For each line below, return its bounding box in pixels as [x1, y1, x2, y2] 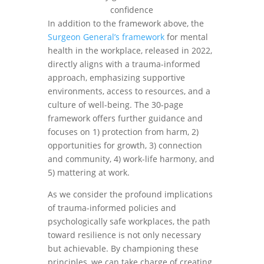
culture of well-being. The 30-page [47, 99, 183, 110]
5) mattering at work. [47, 167, 132, 178]
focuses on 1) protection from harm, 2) [47, 126, 199, 137]
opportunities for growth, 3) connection [47, 140, 202, 151]
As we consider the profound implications [47, 189, 213, 200]
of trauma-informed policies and [47, 202, 176, 213]
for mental [164, 31, 208, 42]
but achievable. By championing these [47, 243, 199, 254]
